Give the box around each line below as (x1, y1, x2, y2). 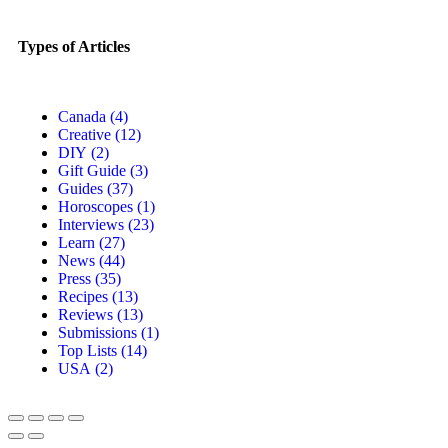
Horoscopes (58, 198, 133, 215)
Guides (58, 180, 103, 197)
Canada (58, 108, 106, 125)
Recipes (58, 288, 108, 305)
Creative (58, 126, 111, 143)
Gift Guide (58, 162, 126, 179)
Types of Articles (18, 38, 130, 55)
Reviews (58, 306, 113, 323)
